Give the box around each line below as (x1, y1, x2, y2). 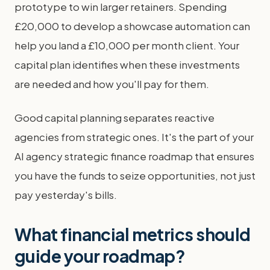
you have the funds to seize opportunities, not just (14, 169, 256, 182)
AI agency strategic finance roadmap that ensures (14, 149, 254, 163)
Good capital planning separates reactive (14, 111, 215, 124)
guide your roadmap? (14, 245, 186, 266)
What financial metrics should (14, 224, 251, 245)
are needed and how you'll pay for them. (14, 77, 209, 90)
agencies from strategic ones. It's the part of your (14, 130, 254, 143)
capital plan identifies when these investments (14, 58, 240, 71)
